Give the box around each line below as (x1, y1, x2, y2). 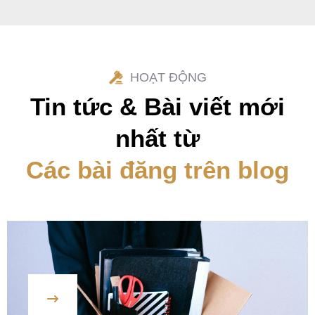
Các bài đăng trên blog (26, 156, 289, 184)
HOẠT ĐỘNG (129, 70, 207, 85)
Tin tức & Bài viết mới (30, 93, 285, 121)
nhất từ (115, 124, 200, 153)
